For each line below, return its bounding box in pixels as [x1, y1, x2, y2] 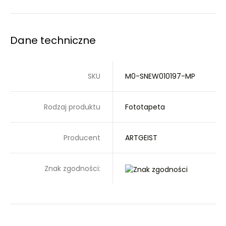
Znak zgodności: [44, 163, 100, 174]
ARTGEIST [125, 133, 157, 143]
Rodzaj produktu [44, 102, 100, 112]
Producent [64, 133, 100, 143]
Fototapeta [125, 102, 165, 112]
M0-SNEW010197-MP [125, 71, 195, 81]
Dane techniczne [10, 33, 96, 47]
